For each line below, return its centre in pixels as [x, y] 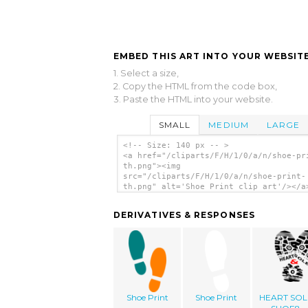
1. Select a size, [146, 73]
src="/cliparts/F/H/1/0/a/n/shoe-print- [214, 177]
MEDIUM [229, 124]
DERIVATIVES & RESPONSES [184, 215]
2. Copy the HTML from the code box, [195, 86]
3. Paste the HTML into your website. [193, 99]
